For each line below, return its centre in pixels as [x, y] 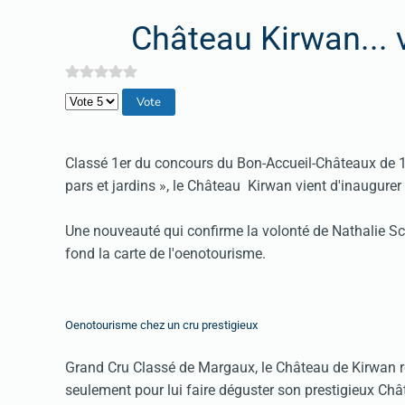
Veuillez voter [107, 99]
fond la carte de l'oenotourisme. [165, 254]
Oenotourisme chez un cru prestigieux [161, 325]
